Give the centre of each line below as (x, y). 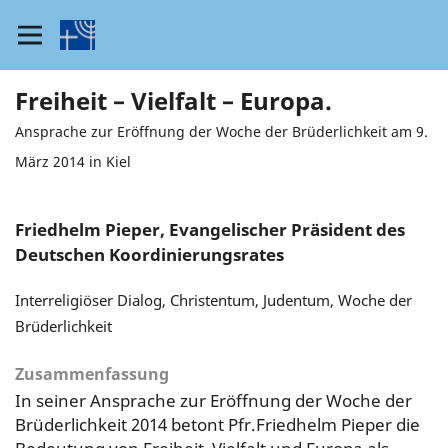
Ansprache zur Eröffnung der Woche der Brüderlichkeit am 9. (221, 131)
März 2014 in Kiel (72, 161)
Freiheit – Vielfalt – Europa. (173, 100)
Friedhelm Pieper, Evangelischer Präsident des (209, 229)
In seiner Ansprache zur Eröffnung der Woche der (213, 400)
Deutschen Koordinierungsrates (149, 254)
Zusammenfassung (91, 373)
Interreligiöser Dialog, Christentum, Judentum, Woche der (213, 299)
